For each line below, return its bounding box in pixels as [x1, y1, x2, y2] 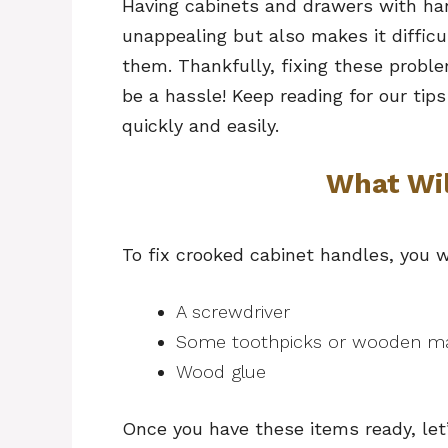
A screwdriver [176, 300, 290, 322]
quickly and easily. [122, 114, 279, 136]
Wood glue [176, 360, 266, 382]
